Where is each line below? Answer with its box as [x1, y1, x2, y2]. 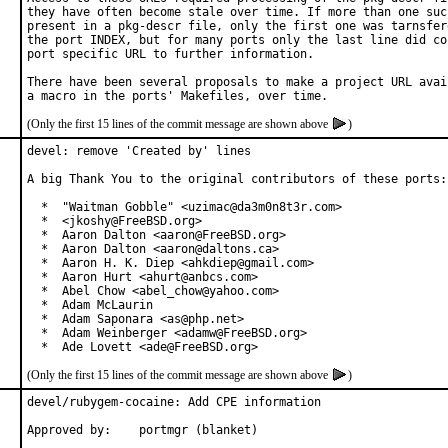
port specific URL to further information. [27, 47, 314, 61]
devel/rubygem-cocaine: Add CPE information [27, 395, 321, 409]
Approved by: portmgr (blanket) [139, 423, 258, 437]
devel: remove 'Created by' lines [27, 144, 251, 158]
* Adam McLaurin [27, 298, 153, 312]
